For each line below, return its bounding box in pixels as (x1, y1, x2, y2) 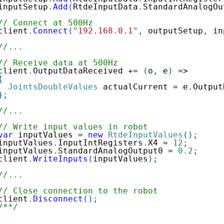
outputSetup (143, 25, 203, 35)
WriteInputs (33, 153, 88, 163)
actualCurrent (98, 81, 173, 91)
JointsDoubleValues (8, 81, 98, 91)
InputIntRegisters (58, 137, 143, 147)
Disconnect (33, 193, 83, 203)
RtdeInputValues (108, 129, 183, 139)
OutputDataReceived (33, 65, 128, 75)
